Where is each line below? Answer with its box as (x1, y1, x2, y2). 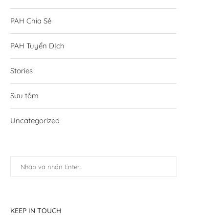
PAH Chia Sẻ (10, 16, 51, 25)
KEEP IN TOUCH (10, 206, 61, 215)
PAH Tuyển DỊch (10, 41, 65, 50)
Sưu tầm (10, 90, 39, 100)
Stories (10, 66, 33, 75)
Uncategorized (10, 115, 60, 125)
